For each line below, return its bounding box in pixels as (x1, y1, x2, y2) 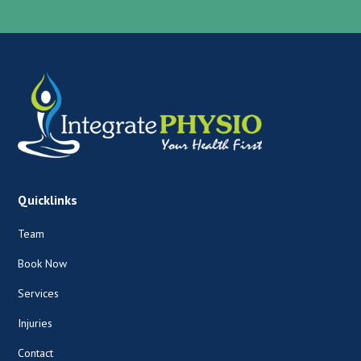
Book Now (18, 255, 68, 271)
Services (18, 285, 60, 301)
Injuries (18, 315, 53, 330)
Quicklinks (18, 191, 78, 208)
